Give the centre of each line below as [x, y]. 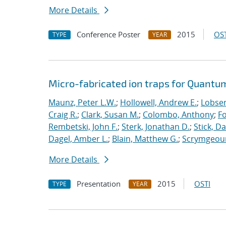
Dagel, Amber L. [78, 139]
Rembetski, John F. [83, 127]
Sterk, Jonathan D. [156, 127]
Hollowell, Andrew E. [158, 102]
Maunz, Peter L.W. [82, 102]
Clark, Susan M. [110, 115]
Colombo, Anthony [178, 115]
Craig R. [63, 115]
